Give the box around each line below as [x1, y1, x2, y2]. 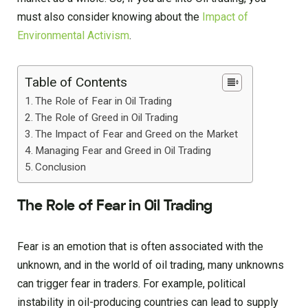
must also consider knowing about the [17, 10, 202, 23]
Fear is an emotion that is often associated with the [17, 240, 263, 254]
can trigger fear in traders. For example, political [17, 277, 245, 291]
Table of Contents [25, 74, 127, 90]
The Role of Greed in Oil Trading [35, 111, 179, 124]
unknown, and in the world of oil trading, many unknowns [17, 258, 284, 272]
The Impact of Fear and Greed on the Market [35, 127, 239, 140]
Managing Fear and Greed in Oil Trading [35, 144, 212, 157]
